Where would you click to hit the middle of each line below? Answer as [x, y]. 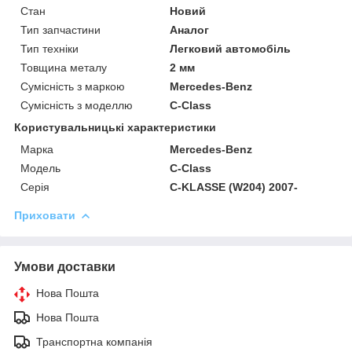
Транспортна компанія [94, 341]
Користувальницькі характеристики [115, 127]
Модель [40, 168]
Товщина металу [64, 67]
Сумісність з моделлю [77, 105]
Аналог [190, 29]
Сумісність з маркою [73, 86]
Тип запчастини [60, 29]
